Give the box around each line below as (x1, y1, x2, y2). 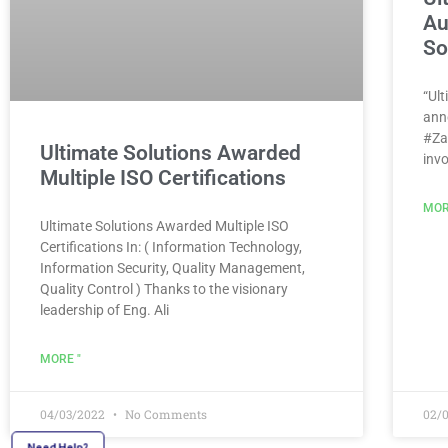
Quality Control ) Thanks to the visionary (40, 280, 288, 297)
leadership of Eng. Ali (40, 301, 169, 318)
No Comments (122, 405, 207, 422)
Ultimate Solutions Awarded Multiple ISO (40, 217, 289, 234)
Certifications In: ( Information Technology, (40, 238, 302, 255)
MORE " (40, 351, 81, 366)
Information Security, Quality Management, (40, 259, 305, 276)
